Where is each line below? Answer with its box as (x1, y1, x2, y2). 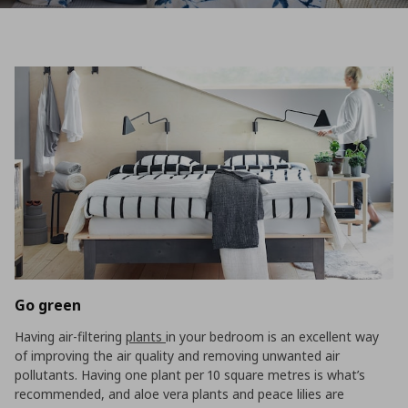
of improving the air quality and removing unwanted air (15, 346, 340, 364)
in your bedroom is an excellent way (166, 327, 379, 345)
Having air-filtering (15, 327, 126, 345)
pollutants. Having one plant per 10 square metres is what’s (15, 365, 365, 383)
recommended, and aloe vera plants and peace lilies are (15, 384, 344, 403)
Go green (15, 294, 81, 315)
